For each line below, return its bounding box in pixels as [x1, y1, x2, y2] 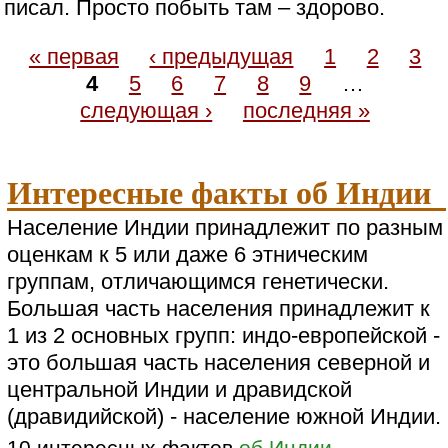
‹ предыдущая [149, 43, 294, 69]
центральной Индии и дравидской [6, 376, 352, 402]
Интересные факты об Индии [6, 168, 431, 216]
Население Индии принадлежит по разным [6, 214, 443, 240]
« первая [28, 43, 119, 69]
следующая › [80, 97, 213, 123]
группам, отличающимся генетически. [6, 268, 389, 294]
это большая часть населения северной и [6, 349, 430, 375]
